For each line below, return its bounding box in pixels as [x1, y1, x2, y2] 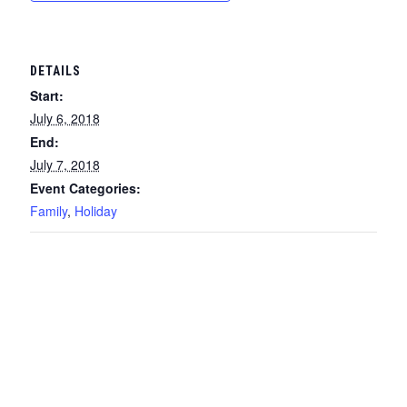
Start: [29, 85, 64, 104]
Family [29, 201, 67, 220]
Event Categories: [29, 178, 141, 197]
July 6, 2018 [29, 108, 100, 127]
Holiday [74, 201, 117, 220]
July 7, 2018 [29, 154, 100, 174]
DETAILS [29, 63, 81, 78]
